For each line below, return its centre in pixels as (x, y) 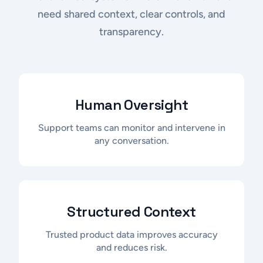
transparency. (131, 31)
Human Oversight (131, 104)
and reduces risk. (131, 247)
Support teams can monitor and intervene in (131, 127)
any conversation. (131, 140)
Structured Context (131, 211)
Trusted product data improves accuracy (131, 234)
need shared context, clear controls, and (131, 14)
